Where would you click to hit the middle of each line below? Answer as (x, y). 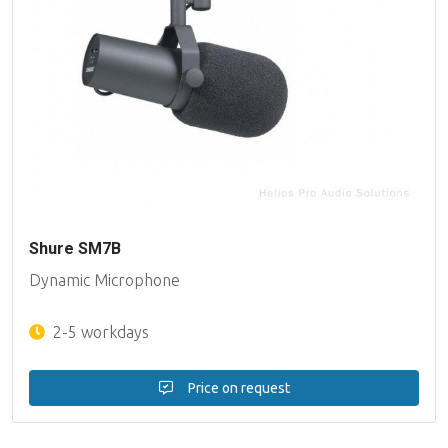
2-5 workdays (99, 331)
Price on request (237, 387)
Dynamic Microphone (104, 279)
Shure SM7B (75, 248)
